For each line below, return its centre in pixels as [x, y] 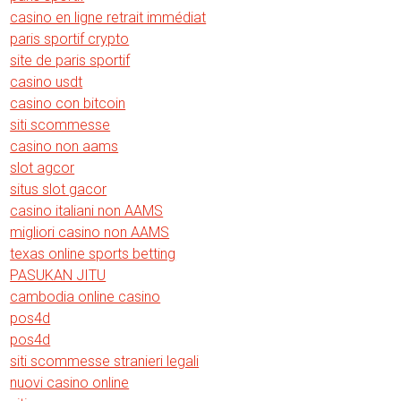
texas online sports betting [93, 253]
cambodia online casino [85, 296]
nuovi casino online [70, 382]
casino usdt [47, 81]
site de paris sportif [70, 60]
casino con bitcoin [68, 103]
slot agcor [43, 167]
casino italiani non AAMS [87, 210]
